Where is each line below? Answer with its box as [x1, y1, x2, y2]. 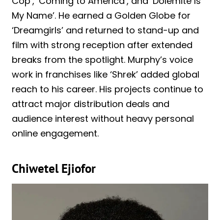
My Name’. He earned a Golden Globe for [12, 9, 191, 22]
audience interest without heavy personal [12, 112, 194, 125]
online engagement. [12, 127, 99, 140]
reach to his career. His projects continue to [12, 83, 203, 96]
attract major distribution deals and [12, 98, 169, 110]
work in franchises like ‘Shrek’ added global [12, 68, 199, 81]
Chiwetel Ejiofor [12, 160, 96, 176]
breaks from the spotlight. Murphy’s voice [12, 54, 193, 66]
